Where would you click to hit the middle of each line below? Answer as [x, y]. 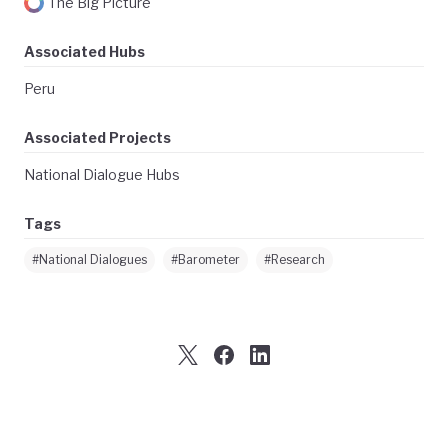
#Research [294, 260]
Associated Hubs [84, 52]
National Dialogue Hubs [102, 175]
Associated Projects [97, 138]
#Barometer [205, 260]
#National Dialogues [89, 260]
